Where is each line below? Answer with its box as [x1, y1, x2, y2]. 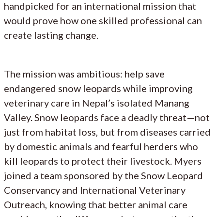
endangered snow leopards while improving [4, 82, 193, 94]
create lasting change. [4, 29, 98, 41]
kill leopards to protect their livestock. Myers [4, 155, 201, 167]
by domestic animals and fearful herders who [4, 140, 198, 152]
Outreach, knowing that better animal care [4, 198, 187, 210]
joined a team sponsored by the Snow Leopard [4, 169, 203, 181]
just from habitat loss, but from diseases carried [4, 125, 211, 138]
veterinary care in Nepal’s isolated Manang [4, 96, 189, 108]
